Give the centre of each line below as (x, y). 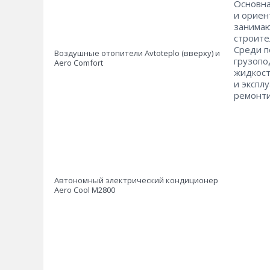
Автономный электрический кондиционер (136, 180)
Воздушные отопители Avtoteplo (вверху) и (137, 53)
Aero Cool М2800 (85, 190)
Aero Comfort (79, 63)
